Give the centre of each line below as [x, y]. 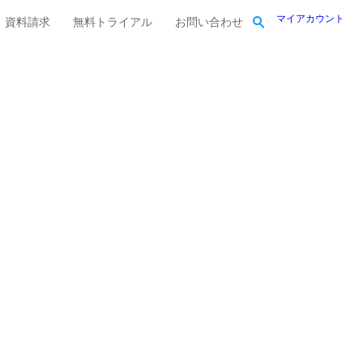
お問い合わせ [209, 22]
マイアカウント [310, 18]
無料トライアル [113, 22]
